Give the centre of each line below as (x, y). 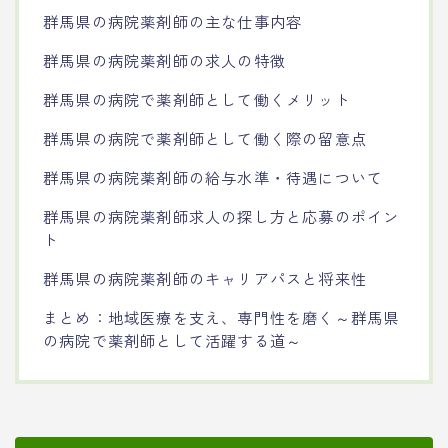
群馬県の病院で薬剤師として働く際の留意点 (205, 137)
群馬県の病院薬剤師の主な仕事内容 (173, 20)
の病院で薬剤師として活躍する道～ (173, 339)
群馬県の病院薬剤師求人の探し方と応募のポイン (221, 215)
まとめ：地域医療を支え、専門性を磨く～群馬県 (221, 316)
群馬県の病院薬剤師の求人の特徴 (164, 59)
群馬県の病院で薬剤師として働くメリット (197, 98)
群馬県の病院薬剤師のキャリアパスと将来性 (205, 277)
